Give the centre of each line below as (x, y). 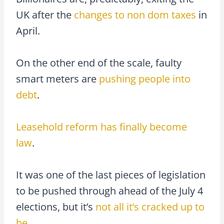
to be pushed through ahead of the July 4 (109, 190)
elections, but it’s (56, 206)
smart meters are (57, 78)
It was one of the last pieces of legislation (111, 174)
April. (28, 30)
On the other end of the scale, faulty (99, 62)
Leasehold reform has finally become (101, 126)
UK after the (45, 14)
